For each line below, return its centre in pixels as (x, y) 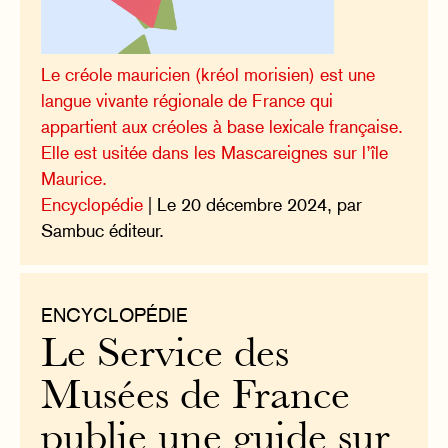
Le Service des (165, 357)
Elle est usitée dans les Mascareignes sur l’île (215, 152)
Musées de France (196, 399)
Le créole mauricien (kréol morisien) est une (208, 74)
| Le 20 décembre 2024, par (253, 204)
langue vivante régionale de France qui (187, 100)
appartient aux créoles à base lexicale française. (222, 126)
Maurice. (74, 178)
